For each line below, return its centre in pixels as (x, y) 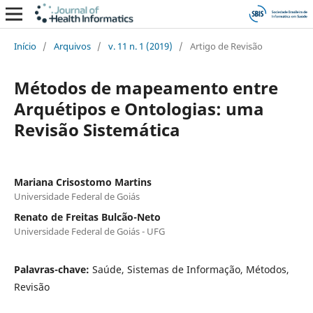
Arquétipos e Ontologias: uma (139, 108)
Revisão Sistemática (97, 129)
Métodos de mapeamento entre (146, 87)
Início (25, 46)
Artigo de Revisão (226, 46)
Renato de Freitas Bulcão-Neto (87, 217)
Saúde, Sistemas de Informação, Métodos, (190, 269)
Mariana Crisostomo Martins (82, 182)
